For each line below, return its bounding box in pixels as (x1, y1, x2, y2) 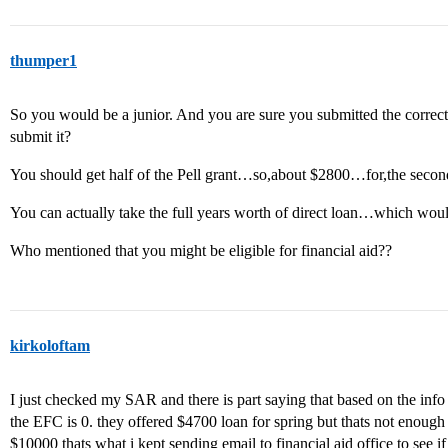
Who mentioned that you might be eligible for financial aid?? (10, 242, 392, 259)
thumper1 (10, 52, 77, 69)
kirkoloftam (10, 337, 90, 354)
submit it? (10, 128, 71, 145)
